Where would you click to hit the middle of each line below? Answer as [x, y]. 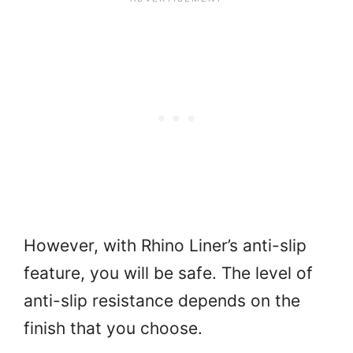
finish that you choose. [113, 328]
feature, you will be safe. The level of [168, 273]
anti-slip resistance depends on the [162, 300]
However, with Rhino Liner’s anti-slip [165, 245]
